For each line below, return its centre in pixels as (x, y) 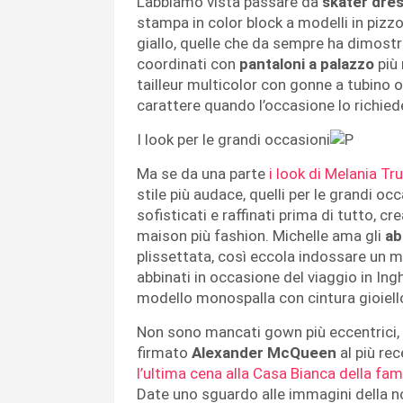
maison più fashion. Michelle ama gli (261, 235)
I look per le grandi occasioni (233, 139)
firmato (164, 352)
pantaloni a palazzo (305, 63)
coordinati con (186, 63)
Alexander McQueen (264, 352)
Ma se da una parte (201, 173)
